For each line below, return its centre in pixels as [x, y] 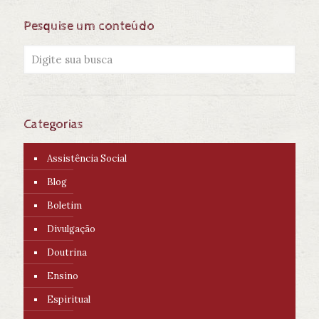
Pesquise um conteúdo [89, 26]
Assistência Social [87, 159]
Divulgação [71, 229]
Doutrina [67, 253]
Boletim [64, 206]
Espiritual [69, 300]
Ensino [63, 276]
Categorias [53, 125]
